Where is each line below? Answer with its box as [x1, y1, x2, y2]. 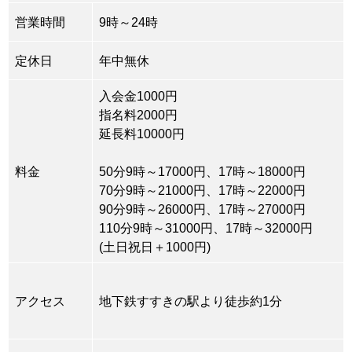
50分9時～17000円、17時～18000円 [99, 165, 306, 178]
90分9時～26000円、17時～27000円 [99, 203, 306, 216]
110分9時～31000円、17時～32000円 [99, 222, 313, 235]
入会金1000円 [99, 90, 178, 103]
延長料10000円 [99, 127, 185, 141]
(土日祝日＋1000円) [99, 240, 211, 254]
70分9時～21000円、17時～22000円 [99, 184, 306, 197]
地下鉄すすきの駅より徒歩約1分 [99, 295, 282, 308]
